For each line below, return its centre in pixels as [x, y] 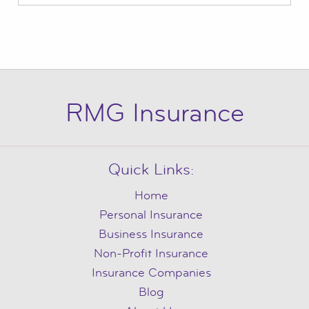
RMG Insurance [154, 113]
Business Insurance [151, 235]
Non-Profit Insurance [151, 254]
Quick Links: [151, 170]
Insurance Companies [151, 273]
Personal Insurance [151, 215]
